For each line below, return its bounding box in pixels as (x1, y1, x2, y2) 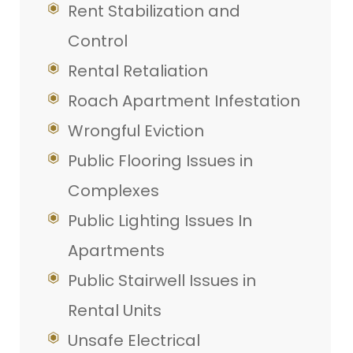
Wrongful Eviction (68, 120, 204, 143)
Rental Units (68, 299, 162, 322)
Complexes (68, 180, 159, 203)
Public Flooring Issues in (68, 150, 253, 173)
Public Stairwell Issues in (68, 269, 256, 292)
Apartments (68, 240, 165, 262)
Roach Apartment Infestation (68, 90, 300, 113)
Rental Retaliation (68, 60, 208, 83)
